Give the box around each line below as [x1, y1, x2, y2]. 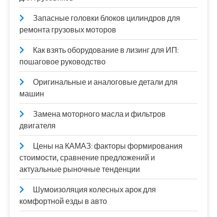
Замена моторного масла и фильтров [33, 109, 166, 120]
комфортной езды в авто [19, 196, 107, 207]
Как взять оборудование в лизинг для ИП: [33, 45, 179, 56]
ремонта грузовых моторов [19, 25, 116, 35]
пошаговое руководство [19, 57, 106, 67]
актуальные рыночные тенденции [19, 164, 140, 175]
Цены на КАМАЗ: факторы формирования [33, 141, 183, 152]
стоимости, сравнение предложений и [19, 153, 155, 163]
